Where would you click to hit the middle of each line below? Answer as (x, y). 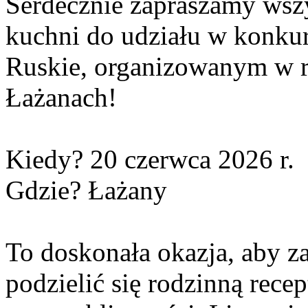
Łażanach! (61, 98)
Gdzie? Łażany (86, 190)
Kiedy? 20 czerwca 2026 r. (150, 159)
